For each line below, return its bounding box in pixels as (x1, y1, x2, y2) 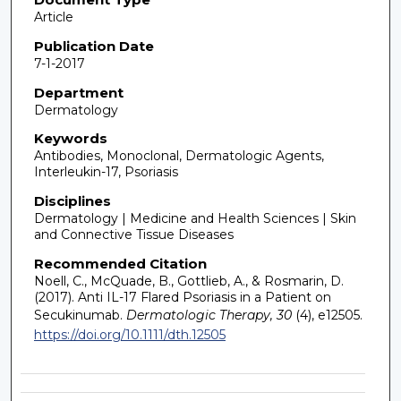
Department (33, 83, 124, 101)
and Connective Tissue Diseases (33, 226, 234, 243)
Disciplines (33, 192, 111, 209)
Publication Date (33, 38, 154, 55)
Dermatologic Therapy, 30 (122, 306, 292, 323)
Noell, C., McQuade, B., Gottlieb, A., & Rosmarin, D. (33, 272, 344, 289)
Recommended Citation (33, 254, 207, 272)
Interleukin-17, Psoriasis (33, 164, 178, 181)
